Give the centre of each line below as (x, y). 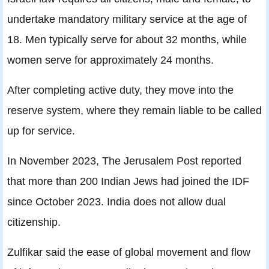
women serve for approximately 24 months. (110, 60)
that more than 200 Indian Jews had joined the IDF (128, 181)
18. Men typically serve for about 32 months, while (127, 40)
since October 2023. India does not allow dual (116, 202)
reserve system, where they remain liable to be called (134, 110)
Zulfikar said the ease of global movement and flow (129, 252)
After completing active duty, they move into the (120, 90)
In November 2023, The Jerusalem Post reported (124, 161)
